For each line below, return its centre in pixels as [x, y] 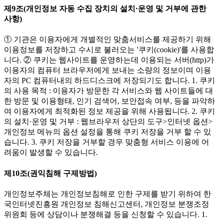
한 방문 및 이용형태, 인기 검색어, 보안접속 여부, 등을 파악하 [109, 101]
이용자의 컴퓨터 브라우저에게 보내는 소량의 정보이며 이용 [108, 70]
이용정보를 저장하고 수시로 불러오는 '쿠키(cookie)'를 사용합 [109, 50]
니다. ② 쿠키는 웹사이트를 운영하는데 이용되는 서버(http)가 [109, 60]
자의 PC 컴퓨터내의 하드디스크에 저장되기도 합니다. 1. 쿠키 [109, 81]
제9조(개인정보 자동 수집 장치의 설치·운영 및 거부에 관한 [105, 9]
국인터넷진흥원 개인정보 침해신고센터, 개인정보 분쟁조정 [107, 204]
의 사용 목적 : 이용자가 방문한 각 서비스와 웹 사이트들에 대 [109, 91]
